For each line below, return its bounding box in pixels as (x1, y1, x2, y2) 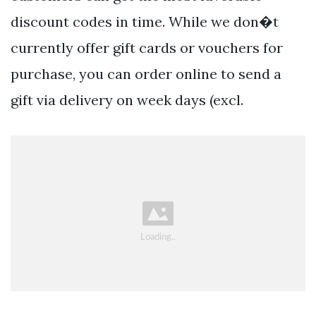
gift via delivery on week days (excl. (11, 91, 243, 109)
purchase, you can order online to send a (11, 65, 281, 83)
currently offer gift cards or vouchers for (11, 39, 283, 57)
